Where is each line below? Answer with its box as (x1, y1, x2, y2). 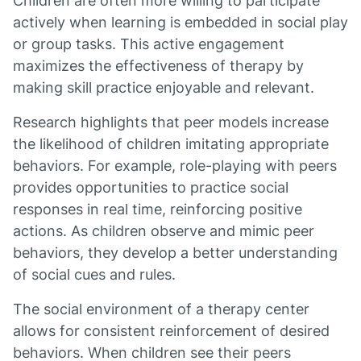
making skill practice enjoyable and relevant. (13, 79, 314, 96)
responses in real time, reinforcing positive (13, 201, 302, 218)
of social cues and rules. (13, 266, 176, 283)
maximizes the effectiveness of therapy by (13, 57, 304, 74)
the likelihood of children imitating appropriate (13, 135, 329, 152)
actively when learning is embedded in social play (13, 14, 348, 31)
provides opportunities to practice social (13, 179, 288, 196)
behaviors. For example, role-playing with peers (13, 157, 337, 174)
